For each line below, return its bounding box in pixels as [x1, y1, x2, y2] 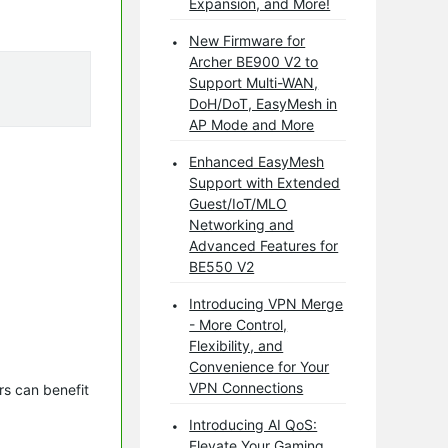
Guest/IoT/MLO [189, 194, 288, 212]
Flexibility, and [189, 336, 284, 354]
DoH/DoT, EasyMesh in [189, 94, 338, 112]
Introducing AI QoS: [189, 415, 318, 433]
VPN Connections [189, 378, 304, 396]
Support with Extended [189, 173, 341, 191]
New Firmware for [189, 31, 306, 49]
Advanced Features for [189, 236, 339, 254]
